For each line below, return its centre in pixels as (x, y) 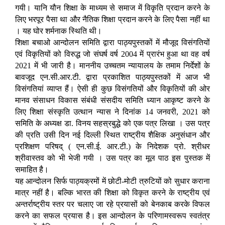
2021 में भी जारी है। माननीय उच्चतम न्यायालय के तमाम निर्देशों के (113, 66)
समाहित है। (32, 170)
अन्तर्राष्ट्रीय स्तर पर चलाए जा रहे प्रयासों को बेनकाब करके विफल (113, 204)
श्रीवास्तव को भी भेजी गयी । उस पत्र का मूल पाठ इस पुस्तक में (113, 158)
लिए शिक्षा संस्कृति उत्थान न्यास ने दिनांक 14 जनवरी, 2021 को (113, 112)
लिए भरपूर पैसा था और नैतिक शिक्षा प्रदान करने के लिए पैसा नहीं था (113, 20)
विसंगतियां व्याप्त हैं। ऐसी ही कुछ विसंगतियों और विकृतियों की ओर (113, 89)
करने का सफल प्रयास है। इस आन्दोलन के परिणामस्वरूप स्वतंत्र (113, 216)
